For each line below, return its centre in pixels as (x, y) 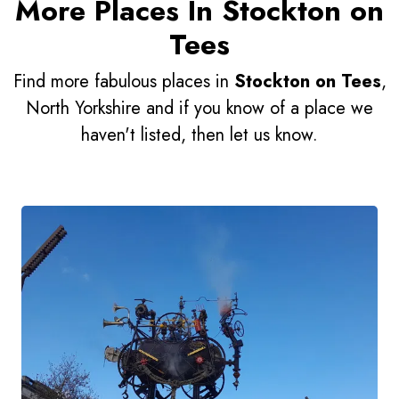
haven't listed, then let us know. (199, 135)
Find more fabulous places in (123, 82)
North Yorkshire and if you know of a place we (199, 109)
